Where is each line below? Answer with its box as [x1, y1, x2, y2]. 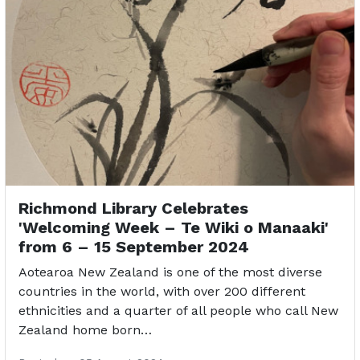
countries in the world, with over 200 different [18, 284, 305, 300]
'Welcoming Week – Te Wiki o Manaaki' [18, 218, 329, 238]
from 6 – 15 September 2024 [18, 237, 249, 257]
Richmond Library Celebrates [18, 198, 248, 219]
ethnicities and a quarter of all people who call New [18, 303, 338, 319]
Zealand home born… [18, 322, 152, 338]
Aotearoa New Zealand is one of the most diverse [18, 264, 322, 280]
